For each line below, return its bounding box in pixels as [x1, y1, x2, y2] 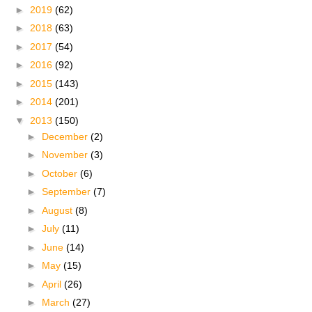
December [41, 130, 91, 142]
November [41, 149, 91, 161]
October [41, 167, 80, 179]
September [41, 186, 93, 198]
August [41, 204, 75, 216]
